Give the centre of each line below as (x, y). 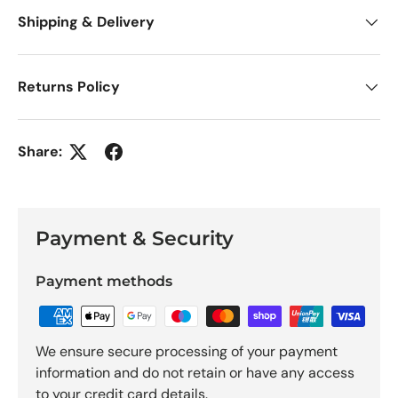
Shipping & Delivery (86, 22)
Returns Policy (69, 87)
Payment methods (104, 281)
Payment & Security (135, 238)
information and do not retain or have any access (195, 372)
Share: (40, 152)
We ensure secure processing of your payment (187, 351)
